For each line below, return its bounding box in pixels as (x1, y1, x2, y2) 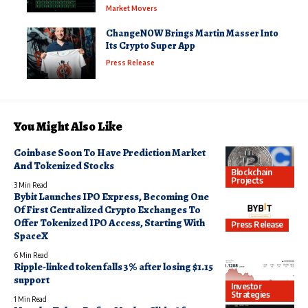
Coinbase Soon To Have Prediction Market (14, 145, 206, 159)
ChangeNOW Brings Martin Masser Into (106, 26, 278, 40)
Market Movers (106, 3, 157, 12)
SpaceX (14, 228, 49, 243)
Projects (231, 175, 263, 186)
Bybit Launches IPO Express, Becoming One (14, 189, 209, 203)
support (14, 272, 49, 287)
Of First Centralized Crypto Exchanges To (14, 202, 201, 217)
